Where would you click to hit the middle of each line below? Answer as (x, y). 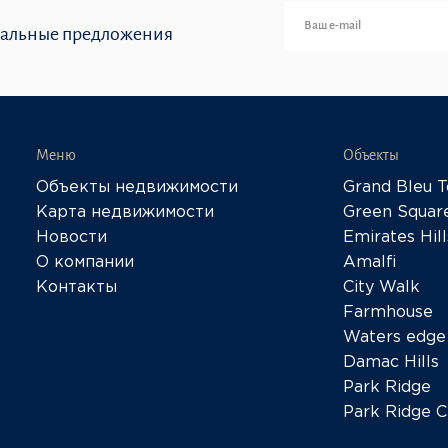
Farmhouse (388, 312)
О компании (85, 262)
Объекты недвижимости (137, 187)
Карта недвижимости (125, 212)
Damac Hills (391, 362)
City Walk (381, 287)
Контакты (76, 287)
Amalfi (370, 262)
